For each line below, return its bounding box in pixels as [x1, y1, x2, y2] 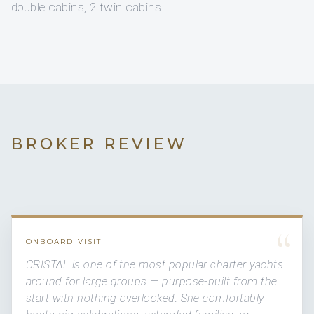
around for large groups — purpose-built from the [26, 274, 278, 288]
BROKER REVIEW [11, 134, 188, 153]
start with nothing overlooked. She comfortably [26, 291, 264, 305]
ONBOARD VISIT [26, 236, 102, 246]
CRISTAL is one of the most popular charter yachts [26, 257, 283, 271]
